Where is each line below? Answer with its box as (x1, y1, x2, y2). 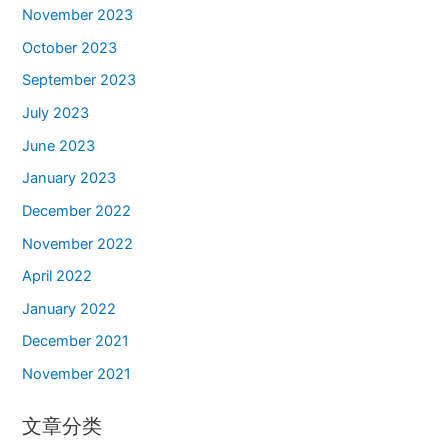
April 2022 (22, 267, 93, 286)
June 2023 (22, 136, 96, 155)
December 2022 (22, 201, 132, 220)
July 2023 (22, 103, 90, 122)
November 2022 (22, 234, 134, 253)
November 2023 (22, 6, 134, 25)
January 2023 (22, 169, 117, 188)
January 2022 (22, 299, 117, 318)
